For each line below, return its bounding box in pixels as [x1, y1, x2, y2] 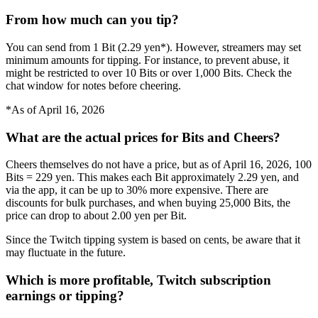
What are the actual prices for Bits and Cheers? [6, 129, 280, 145]
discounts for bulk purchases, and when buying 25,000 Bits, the [6, 197, 290, 209]
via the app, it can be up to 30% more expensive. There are [6, 184, 268, 197]
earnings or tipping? [6, 288, 124, 304]
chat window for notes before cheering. [6, 79, 181, 92]
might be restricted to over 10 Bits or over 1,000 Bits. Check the [6, 66, 292, 79]
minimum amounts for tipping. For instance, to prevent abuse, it [6, 53, 289, 66]
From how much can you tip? [6, 12, 179, 28]
